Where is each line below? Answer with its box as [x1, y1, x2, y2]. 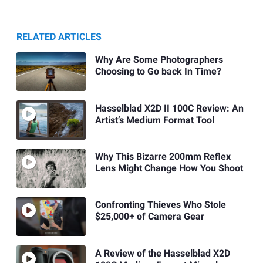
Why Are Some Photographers [95, 53, 223, 68]
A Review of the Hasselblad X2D [95, 246, 230, 261]
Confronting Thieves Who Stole [95, 198, 226, 213]
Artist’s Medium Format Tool [95, 113, 214, 127]
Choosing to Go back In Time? [95, 65, 221, 79]
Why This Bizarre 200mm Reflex [95, 149, 231, 164]
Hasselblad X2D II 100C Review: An [95, 101, 244, 116]
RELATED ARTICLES [16, 30, 102, 45]
